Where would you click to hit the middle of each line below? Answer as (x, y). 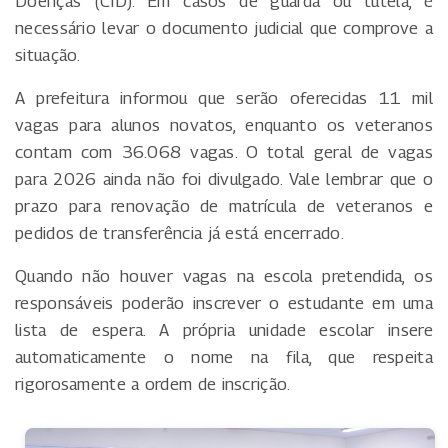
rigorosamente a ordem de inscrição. (153, 384)
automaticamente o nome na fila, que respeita (224, 357)
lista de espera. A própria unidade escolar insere (224, 330)
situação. (48, 55)
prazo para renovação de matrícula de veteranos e (224, 206)
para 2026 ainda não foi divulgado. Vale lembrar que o (224, 179)
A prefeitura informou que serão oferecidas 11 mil (224, 98)
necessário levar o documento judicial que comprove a (224, 28)
